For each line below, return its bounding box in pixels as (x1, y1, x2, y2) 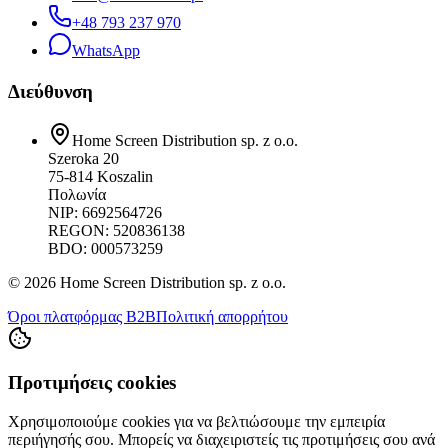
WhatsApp (72, 42, 140, 60)
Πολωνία (48, 185, 106, 203)
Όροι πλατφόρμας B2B (8, 307, 156, 325)
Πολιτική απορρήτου (156, 307, 288, 325)
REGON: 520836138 (48, 221, 185, 239)
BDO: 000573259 (48, 239, 163, 257)
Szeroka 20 (48, 149, 119, 167)
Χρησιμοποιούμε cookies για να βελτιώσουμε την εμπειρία (8, 413, 385, 431)
